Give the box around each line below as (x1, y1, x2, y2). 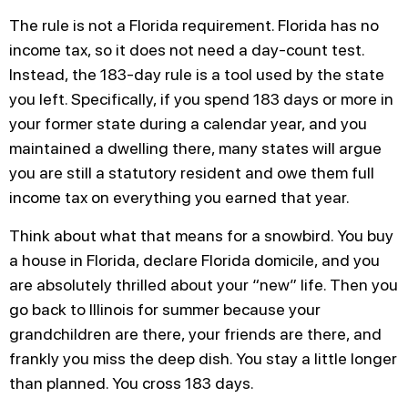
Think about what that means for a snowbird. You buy (9, 225, 393, 245)
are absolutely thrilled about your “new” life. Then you (9, 274, 398, 294)
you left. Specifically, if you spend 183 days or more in (9, 89, 393, 109)
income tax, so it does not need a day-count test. (9, 40, 364, 60)
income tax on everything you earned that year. (9, 188, 350, 208)
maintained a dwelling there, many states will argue (9, 138, 382, 158)
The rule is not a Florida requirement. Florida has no (9, 15, 379, 36)
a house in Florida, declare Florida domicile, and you (9, 250, 380, 270)
